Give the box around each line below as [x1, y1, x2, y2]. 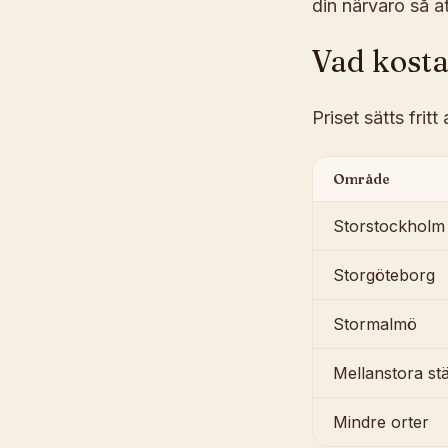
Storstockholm [333, 216, 445, 236]
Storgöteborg [333, 265, 435, 285]
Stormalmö [333, 314, 417, 334]
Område [333, 170, 390, 188]
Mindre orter [333, 412, 429, 432]
